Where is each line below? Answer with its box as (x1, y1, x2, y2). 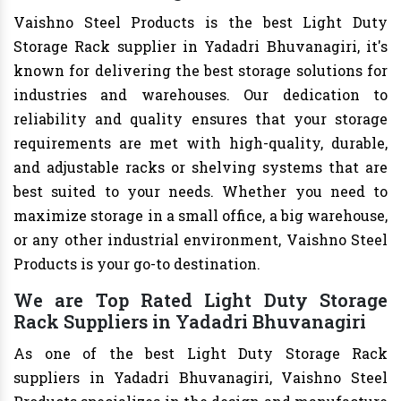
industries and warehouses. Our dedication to (13, 85, 388, 105)
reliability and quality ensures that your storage (13, 109, 388, 129)
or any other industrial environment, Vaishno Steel (13, 230, 388, 250)
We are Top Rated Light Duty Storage (13, 288, 388, 312)
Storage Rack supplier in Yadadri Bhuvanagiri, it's (13, 37, 388, 56)
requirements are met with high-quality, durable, (13, 133, 388, 153)
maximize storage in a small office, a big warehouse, (13, 206, 388, 226)
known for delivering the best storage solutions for (13, 61, 388, 81)
